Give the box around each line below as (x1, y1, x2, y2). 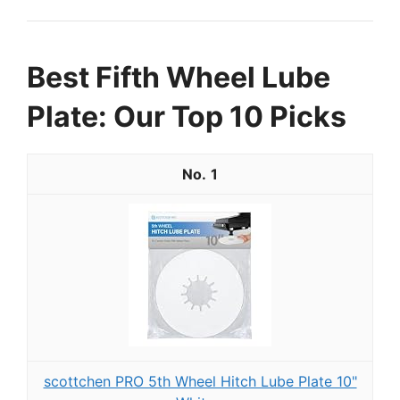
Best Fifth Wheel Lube (27, 60, 330, 96)
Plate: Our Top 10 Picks (27, 99, 346, 135)
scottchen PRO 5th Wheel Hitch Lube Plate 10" (43, 372, 357, 391)
